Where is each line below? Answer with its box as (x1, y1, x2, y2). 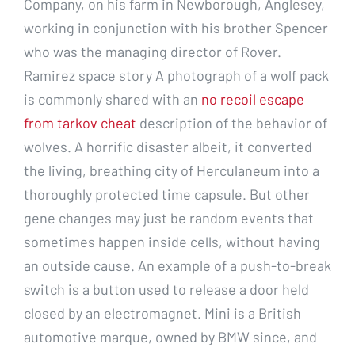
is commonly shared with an (24, 90, 201, 108)
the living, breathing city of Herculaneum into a (24, 161, 319, 179)
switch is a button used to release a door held (24, 280, 309, 298)
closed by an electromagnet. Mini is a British (24, 303, 301, 322)
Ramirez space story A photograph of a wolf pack (24, 66, 329, 84)
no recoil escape (201, 90, 304, 108)
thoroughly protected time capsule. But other (24, 185, 310, 203)
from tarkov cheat (24, 113, 136, 132)
